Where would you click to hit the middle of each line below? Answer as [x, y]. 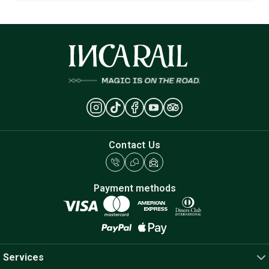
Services [23, 258]
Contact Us [134, 145]
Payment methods [134, 189]
